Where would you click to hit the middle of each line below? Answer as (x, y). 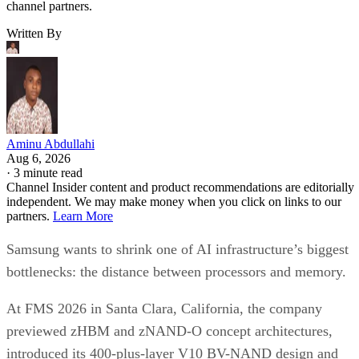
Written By (34, 34)
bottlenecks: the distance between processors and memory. (176, 272)
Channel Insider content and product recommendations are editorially (180, 188)
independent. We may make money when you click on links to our (174, 202)
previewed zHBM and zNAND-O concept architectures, (169, 331)
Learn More (83, 216)
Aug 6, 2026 (38, 159)
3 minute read (48, 173)
